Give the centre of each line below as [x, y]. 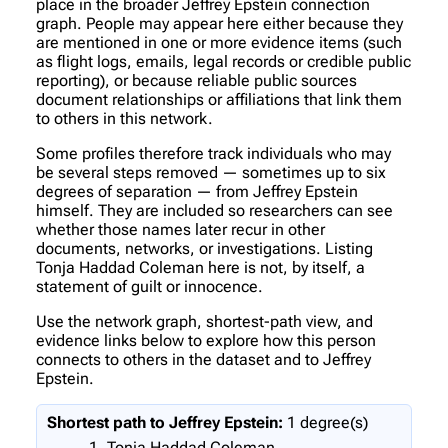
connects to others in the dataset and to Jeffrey [203, 359]
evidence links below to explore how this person [206, 340]
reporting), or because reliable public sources [196, 80]
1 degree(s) [327, 422]
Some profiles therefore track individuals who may [213, 153]
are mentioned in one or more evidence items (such [219, 42]
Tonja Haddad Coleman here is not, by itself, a [200, 267]
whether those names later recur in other [180, 229]
